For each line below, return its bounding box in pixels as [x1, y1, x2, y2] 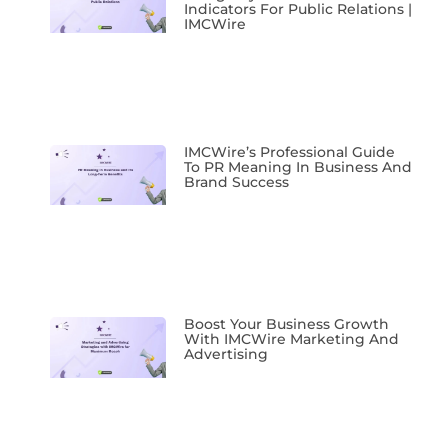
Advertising [184, 345, 269, 363]
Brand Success [184, 172, 290, 191]
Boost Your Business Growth [184, 315, 390, 333]
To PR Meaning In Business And [184, 157, 413, 176]
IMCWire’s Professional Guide [184, 142, 396, 161]
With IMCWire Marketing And [184, 330, 400, 348]
